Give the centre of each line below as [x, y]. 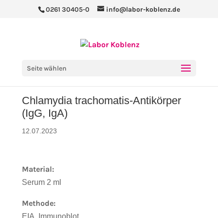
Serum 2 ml [41, 182]
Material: [38, 169]
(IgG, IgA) [45, 113]
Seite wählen [46, 68]
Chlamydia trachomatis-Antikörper [101, 100]
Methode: [38, 203]
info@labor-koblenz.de [143, 9]
